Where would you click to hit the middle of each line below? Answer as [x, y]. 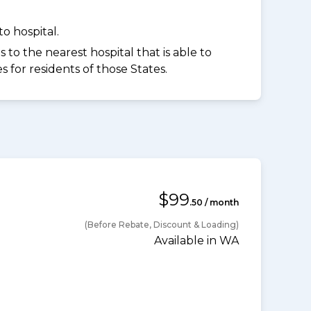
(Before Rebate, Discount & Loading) [162, 225]
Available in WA [196, 241]
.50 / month [214, 203]
